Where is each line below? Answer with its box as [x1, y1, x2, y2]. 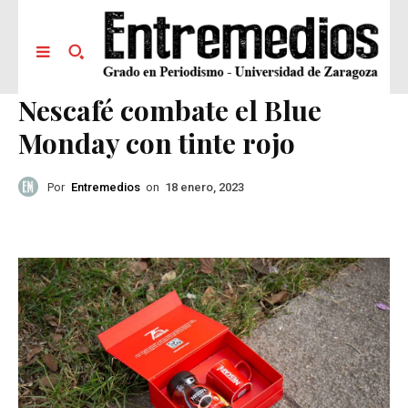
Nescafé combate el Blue [18, 92, 321, 129]
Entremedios [71, 179, 140, 194]
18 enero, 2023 [165, 180, 244, 195]
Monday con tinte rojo [18, 125, 295, 162]
